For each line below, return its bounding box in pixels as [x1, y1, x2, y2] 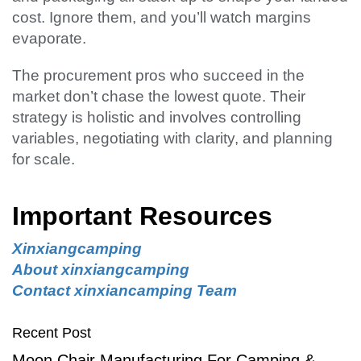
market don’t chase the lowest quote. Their [12, 88, 305, 106]
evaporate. [12, 30, 86, 48]
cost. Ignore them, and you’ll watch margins [12, 9, 311, 27]
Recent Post [12, 325, 91, 342]
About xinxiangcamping [12, 261, 189, 279]
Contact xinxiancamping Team [12, 282, 237, 300]
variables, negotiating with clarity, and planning [12, 130, 333, 147]
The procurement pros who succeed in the [12, 67, 305, 85]
